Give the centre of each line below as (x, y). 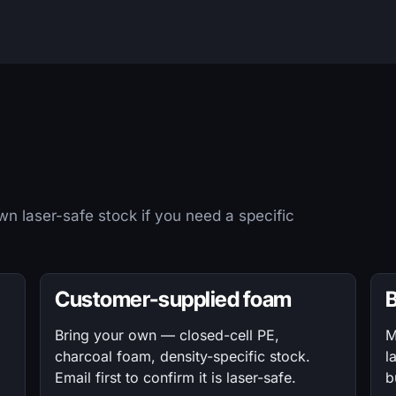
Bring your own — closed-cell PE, (168, 335)
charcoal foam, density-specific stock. (183, 356)
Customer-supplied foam (173, 299)
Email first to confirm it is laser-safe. (176, 377)
